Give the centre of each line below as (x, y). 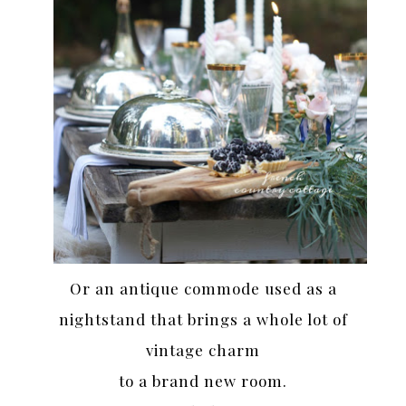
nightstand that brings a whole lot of (203, 319)
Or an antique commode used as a (203, 288)
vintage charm (203, 349)
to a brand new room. (203, 380)
